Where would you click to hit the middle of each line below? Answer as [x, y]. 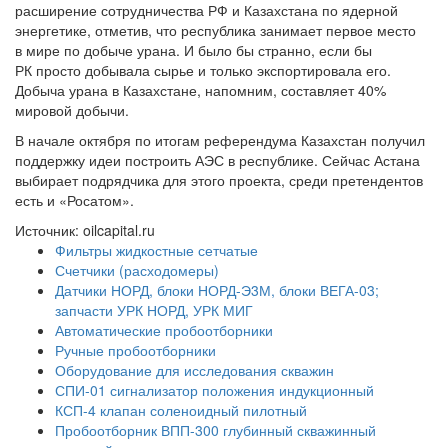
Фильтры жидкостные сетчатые [156, 249]
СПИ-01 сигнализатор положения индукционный [214, 389]
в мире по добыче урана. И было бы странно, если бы [193, 49]
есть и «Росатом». [74, 199]
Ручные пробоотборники [135, 349]
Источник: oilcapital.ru [85, 229]
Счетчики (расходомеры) [137, 269]
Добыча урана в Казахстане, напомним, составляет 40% [200, 89]
